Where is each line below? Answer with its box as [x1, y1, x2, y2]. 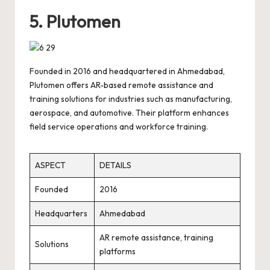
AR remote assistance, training [99, 231, 213, 243]
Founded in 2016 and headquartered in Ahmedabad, [30, 65, 225, 77]
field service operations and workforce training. [30, 121, 208, 132]
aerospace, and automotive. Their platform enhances [30, 107, 229, 118]
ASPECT [35, 159, 66, 171]
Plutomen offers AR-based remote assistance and [30, 79, 213, 90]
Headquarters [35, 207, 87, 219]
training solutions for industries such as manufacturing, [30, 93, 232, 104]
